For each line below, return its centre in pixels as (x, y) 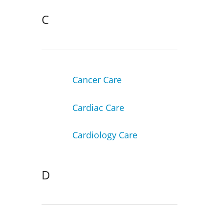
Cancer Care (97, 79)
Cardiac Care (98, 107)
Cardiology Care (105, 135)
